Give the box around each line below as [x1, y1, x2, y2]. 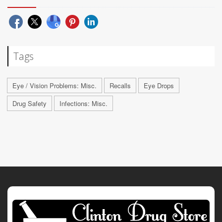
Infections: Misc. [59, 98, 108, 108]
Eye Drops [144, 80, 174, 90]
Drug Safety [12, 98, 47, 108]
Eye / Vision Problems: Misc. [12, 80, 97, 90]
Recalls [110, 80, 131, 90]
